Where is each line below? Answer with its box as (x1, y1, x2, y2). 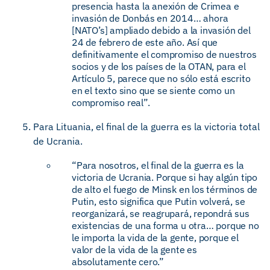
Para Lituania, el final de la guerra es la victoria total (33, 121, 260, 133)
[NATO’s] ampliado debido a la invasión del (72, 24, 251, 36)
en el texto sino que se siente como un (72, 84, 235, 96)
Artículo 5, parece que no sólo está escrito (72, 72, 251, 84)
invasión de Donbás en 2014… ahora (72, 12, 228, 24)
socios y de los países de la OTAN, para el (72, 60, 246, 72)
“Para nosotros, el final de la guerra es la (72, 159, 244, 171)
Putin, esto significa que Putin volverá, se (72, 195, 245, 207)
